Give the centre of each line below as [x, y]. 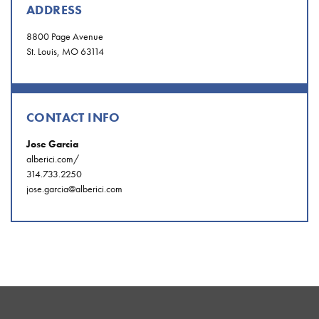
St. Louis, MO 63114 [65, 52]
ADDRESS [54, 10]
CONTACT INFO [73, 117]
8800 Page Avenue [65, 37]
